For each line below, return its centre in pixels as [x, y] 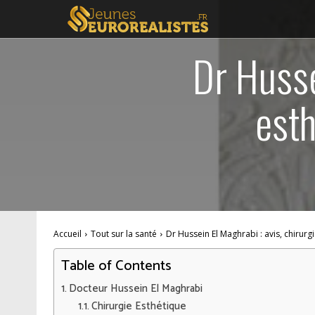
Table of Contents [116, 266]
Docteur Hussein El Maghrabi [136, 289]
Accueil [67, 234]
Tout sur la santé [124, 234]
